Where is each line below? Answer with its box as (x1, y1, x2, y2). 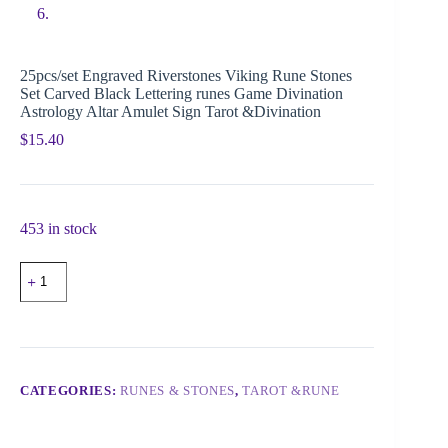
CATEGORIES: (20, 382, 120, 398)
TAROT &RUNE (242, 382, 340, 398)
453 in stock (20, 219, 97, 237)
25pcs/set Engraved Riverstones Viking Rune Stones (20, 66, 352, 84)
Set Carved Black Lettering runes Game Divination (20, 84, 343, 102)
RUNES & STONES (119, 382, 235, 398)
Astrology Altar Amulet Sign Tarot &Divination (20, 102, 321, 120)
